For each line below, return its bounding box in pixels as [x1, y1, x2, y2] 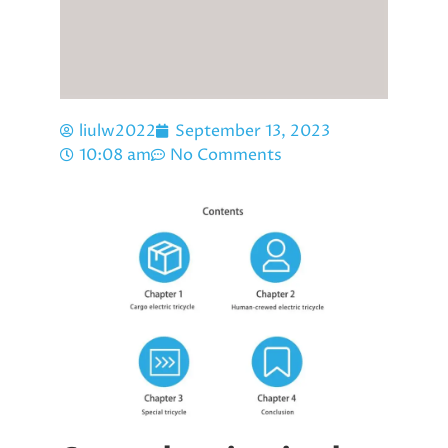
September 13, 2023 [175, 120, 330, 142]
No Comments [170, 144, 282, 166]
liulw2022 [79, 120, 156, 142]
